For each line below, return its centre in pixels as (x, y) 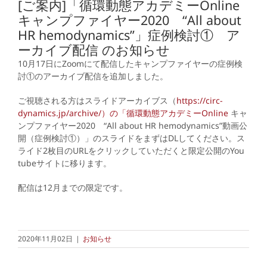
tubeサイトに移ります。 (65, 163)
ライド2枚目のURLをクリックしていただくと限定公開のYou (131, 150)
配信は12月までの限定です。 (73, 187)
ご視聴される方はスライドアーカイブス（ (97, 100)
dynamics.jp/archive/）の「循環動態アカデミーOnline (123, 113)
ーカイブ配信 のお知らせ (94, 49)
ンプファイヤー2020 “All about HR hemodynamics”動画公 (133, 125)
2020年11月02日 (45, 238)
